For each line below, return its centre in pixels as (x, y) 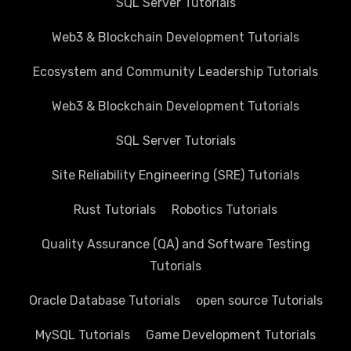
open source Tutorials (259, 301)
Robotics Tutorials (224, 210)
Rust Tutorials (115, 210)
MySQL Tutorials (83, 335)
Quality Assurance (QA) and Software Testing (175, 244)
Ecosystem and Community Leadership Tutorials (175, 72)
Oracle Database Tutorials (104, 301)
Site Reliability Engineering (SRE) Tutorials (175, 175)
